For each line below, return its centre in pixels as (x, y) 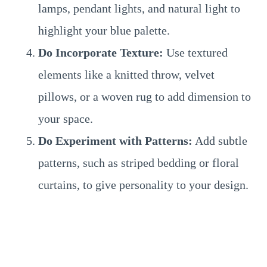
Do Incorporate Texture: (101, 52)
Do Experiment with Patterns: (115, 141)
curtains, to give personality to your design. (143, 185)
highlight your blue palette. (104, 30)
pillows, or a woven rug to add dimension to (145, 97)
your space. (66, 119)
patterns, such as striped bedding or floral (139, 163)
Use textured (195, 52)
